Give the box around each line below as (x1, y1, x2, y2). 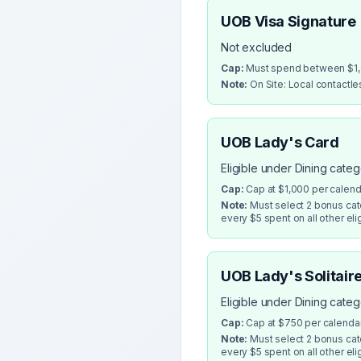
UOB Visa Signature (221, 13, 356, 30)
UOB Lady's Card (221, 134, 339, 151)
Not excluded (221, 40, 293, 54)
